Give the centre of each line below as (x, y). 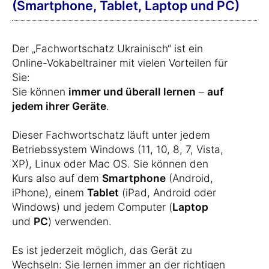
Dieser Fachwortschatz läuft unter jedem (111, 135)
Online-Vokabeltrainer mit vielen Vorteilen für (120, 63)
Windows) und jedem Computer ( (92, 207)
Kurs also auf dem (57, 178)
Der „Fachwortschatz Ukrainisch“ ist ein (107, 49)
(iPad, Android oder (168, 193)
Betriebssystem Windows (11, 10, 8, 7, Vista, (118, 150)
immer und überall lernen (132, 92)
